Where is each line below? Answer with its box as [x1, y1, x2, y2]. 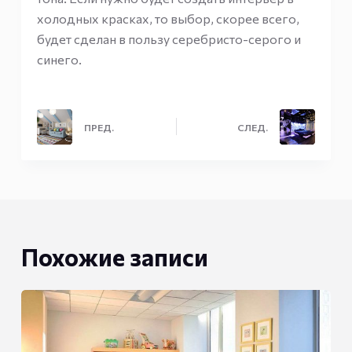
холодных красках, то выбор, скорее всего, [36, 10, 299, 26]
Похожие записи [20, 241, 208, 271]
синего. [36, 51, 82, 67]
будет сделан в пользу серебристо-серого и [36, 31, 301, 46]
